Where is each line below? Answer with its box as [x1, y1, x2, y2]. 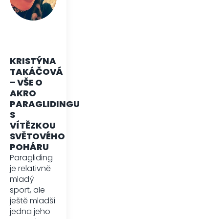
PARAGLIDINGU [10, 97, 80, 110]
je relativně [10, 162, 51, 174]
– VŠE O [10, 76, 43, 88]
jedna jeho [10, 205, 50, 217]
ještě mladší [10, 195, 55, 206]
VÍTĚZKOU [10, 119, 56, 131]
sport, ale [10, 184, 45, 196]
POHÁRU [10, 140, 49, 153]
